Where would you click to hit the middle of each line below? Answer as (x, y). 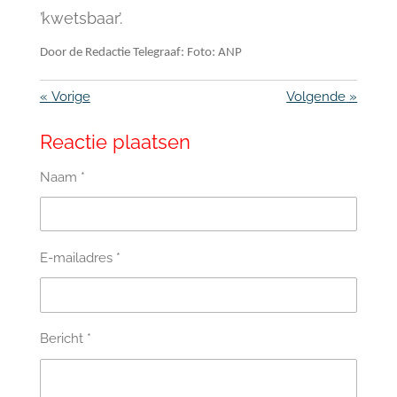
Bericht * (65, 339)
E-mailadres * (80, 258)
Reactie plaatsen (115, 142)
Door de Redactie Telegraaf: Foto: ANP (140, 53)
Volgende (316, 97)
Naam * (62, 177)
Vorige (70, 97)
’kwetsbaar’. (81, 19)
